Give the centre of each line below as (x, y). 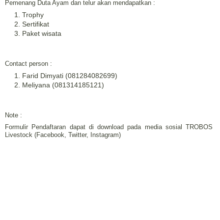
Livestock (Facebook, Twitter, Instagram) (63, 135)
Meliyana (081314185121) (63, 85)
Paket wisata (42, 33)
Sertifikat (36, 24)
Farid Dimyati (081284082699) (70, 75)
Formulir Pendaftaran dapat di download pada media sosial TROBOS (109, 127)
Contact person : (28, 63)
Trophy (33, 14)
